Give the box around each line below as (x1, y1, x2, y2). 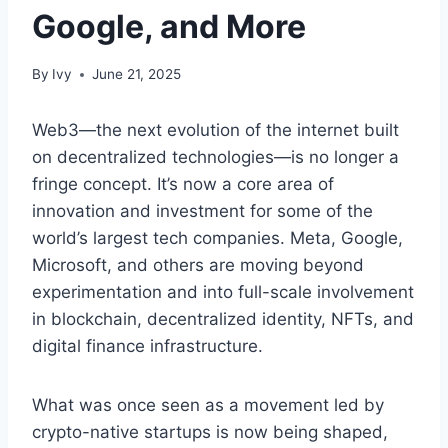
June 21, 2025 (92, 66, 182, 83)
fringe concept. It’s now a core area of (32, 174, 334, 195)
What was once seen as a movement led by (32, 395, 384, 416)
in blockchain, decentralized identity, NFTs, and (32, 309, 414, 330)
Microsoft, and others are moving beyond (32, 255, 364, 276)
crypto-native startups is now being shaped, (32, 422, 388, 443)
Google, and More (32, 6, 306, 46)
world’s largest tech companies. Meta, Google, (32, 228, 403, 249)
